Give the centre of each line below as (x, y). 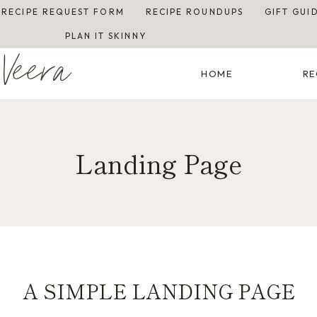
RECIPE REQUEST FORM (63, 12)
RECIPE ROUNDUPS (194, 12)
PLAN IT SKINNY (105, 36)
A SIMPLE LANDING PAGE (158, 291)
